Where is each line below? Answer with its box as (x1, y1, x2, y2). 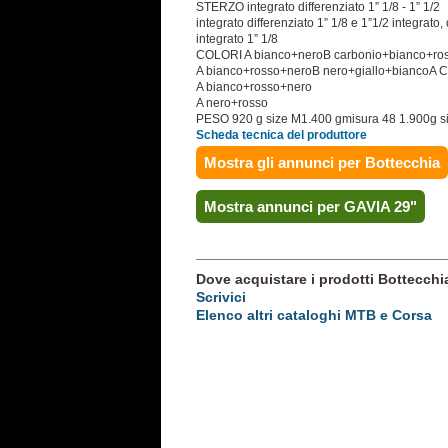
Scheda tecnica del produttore (196, 128, 367, 142)
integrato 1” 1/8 (196, 32, 278, 46)
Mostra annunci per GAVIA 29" (204, 198, 417, 215)
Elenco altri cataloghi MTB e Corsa (196, 307, 432, 323)
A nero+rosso (196, 96, 268, 110)
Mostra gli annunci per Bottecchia (204, 154, 440, 171)
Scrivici (196, 289, 246, 305)
